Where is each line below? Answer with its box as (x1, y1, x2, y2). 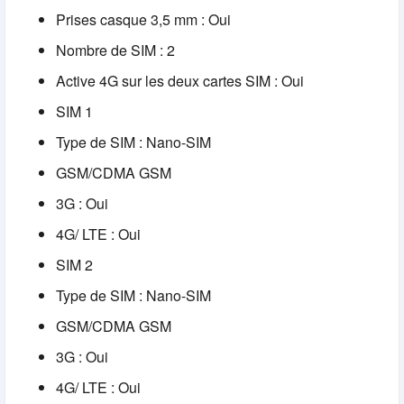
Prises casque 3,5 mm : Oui (56, 9, 231, 31)
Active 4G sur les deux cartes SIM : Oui (56, 70, 304, 92)
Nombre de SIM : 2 (56, 40, 175, 61)
